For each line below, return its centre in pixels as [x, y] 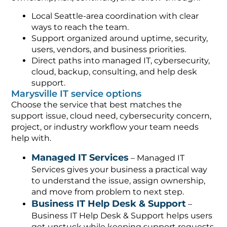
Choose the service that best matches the [97, 105]
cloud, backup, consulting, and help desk [115, 72]
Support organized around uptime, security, [120, 39]
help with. [31, 138]
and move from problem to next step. [108, 192]
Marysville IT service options [77, 94]
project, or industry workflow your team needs [105, 127]
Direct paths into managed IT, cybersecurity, [121, 61]
